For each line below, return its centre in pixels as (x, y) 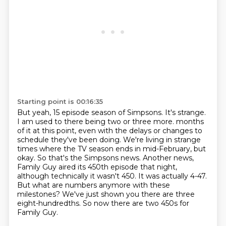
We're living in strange (162, 140)
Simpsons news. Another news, (139, 158)
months (190, 122)
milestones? (39, 194)
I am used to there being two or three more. (96, 122)
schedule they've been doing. (70, 140)
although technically (53, 176)
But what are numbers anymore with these (93, 185)
